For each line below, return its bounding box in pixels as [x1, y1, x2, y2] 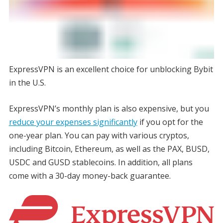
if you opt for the [137, 116, 203, 128]
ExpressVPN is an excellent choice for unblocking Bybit [8, 64, 213, 75]
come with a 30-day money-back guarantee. [8, 170, 171, 182]
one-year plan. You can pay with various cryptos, [8, 130, 189, 141]
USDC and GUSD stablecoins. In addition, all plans [8, 157, 193, 168]
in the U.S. [8, 77, 46, 89]
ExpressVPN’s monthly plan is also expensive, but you [8, 103, 209, 114]
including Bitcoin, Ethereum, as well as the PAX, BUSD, [8, 143, 210, 155]
